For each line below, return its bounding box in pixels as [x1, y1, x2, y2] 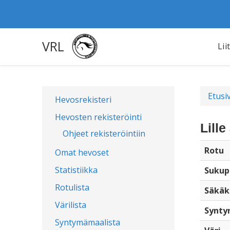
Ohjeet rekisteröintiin [63, 128, 145, 139]
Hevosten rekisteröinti [55, 111, 142, 123]
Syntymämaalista [55, 217, 120, 228]
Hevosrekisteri [55, 94, 111, 105]
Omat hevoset [55, 147, 109, 158]
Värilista [55, 199, 86, 210]
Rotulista [55, 182, 89, 193]
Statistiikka [55, 164, 98, 176]
